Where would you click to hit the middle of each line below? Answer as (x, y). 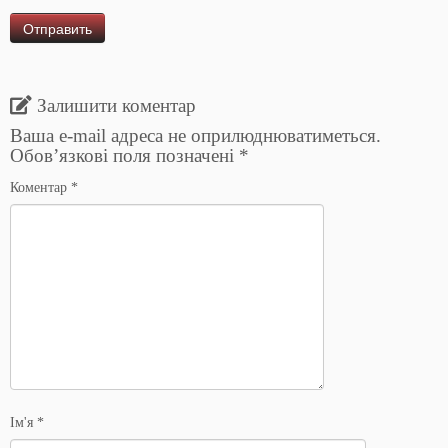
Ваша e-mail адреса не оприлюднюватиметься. (195, 135)
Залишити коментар (116, 105)
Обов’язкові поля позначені (124, 155)
